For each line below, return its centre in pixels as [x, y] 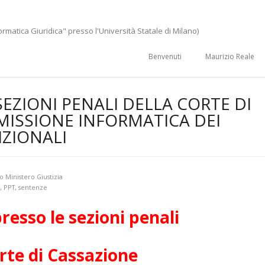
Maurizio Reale [230, 56]
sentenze [33, 187]
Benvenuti [165, 56]
